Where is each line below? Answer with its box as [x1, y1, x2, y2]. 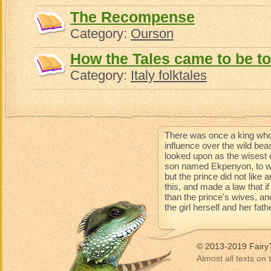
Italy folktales [131, 68, 207, 83]
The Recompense [70, 8, 195, 25]
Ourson [131, 26, 174, 41]
